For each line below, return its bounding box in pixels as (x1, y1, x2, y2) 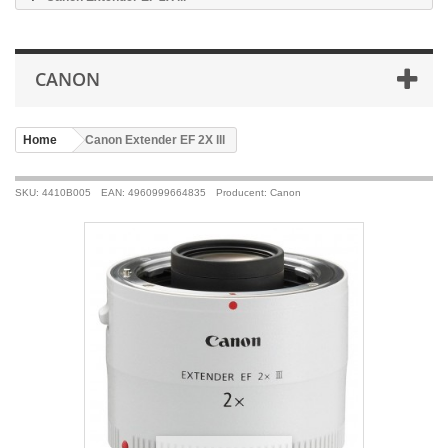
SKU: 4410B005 (15, 187, 91, 198)
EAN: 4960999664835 (101, 187, 206, 198)
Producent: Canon (216, 187, 301, 198)
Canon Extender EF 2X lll (85, 133, 225, 147)
